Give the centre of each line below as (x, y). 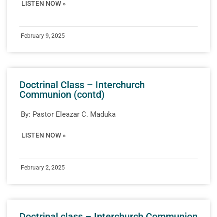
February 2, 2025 (43, 167)
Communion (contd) (62, 94)
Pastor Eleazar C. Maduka (74, 114)
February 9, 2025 (43, 36)
